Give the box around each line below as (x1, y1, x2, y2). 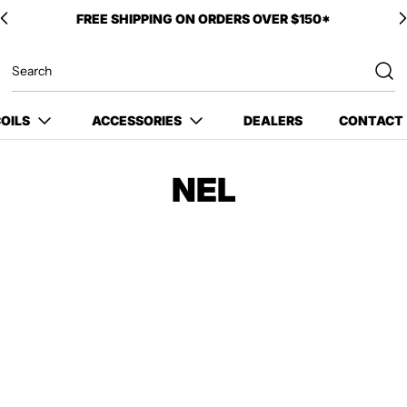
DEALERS (243, 113, 303, 128)
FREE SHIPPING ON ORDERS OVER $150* (76, 10, 331, 26)
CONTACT (339, 113, 403, 128)
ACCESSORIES (92, 113, 182, 128)
